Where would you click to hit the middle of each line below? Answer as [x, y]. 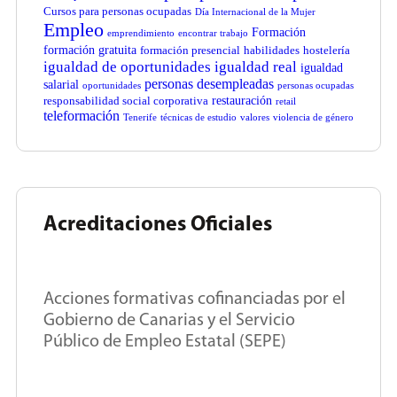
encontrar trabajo [213, 33]
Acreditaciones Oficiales [158, 225]
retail [286, 101]
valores [255, 117]
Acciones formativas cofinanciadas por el [195, 299]
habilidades [272, 50]
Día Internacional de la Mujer [255, 12]
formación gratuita [90, 49]
